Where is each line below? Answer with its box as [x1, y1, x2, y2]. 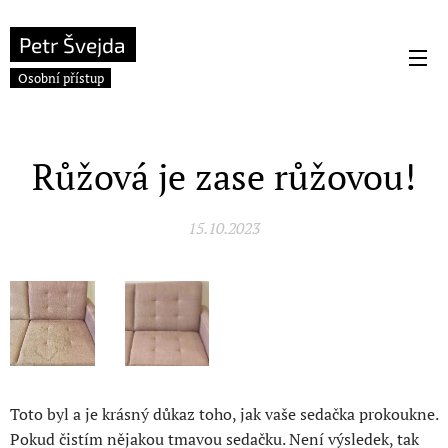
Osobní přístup [17, 68, 104, 87]
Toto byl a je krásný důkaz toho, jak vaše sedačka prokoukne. [10, 402, 438, 425]
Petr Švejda [19, 31, 127, 57]
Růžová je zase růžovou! [32, 153, 416, 200]
